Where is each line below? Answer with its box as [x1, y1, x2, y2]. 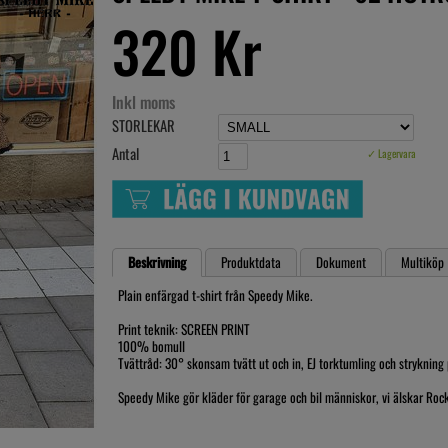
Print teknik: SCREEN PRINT [118, 318, 250, 339]
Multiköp [401, 251, 444, 272]
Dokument [316, 251, 366, 272]
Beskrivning [128, 251, 186, 272]
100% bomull [118, 335, 185, 356]
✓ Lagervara [367, 145, 416, 162]
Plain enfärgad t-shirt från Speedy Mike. [118, 284, 313, 305]
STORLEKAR [112, 115, 175, 136]
